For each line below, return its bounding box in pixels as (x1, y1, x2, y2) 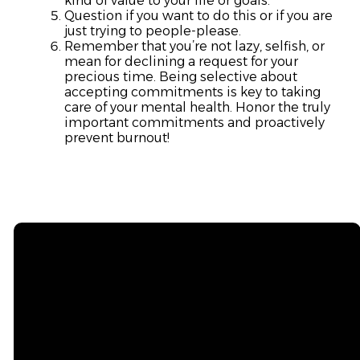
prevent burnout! (64, 130, 170, 146)
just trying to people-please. (64, 23, 241, 39)
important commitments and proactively (64, 115, 325, 131)
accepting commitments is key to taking (64, 84, 321, 100)
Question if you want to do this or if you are (64, 8, 333, 24)
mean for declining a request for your (64, 54, 298, 70)
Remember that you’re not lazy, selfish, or (64, 39, 325, 55)
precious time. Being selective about (64, 69, 297, 85)
